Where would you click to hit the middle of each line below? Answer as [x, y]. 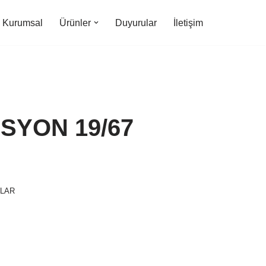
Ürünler [75, 23]
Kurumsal [23, 23]
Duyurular [136, 23]
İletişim [188, 23]
